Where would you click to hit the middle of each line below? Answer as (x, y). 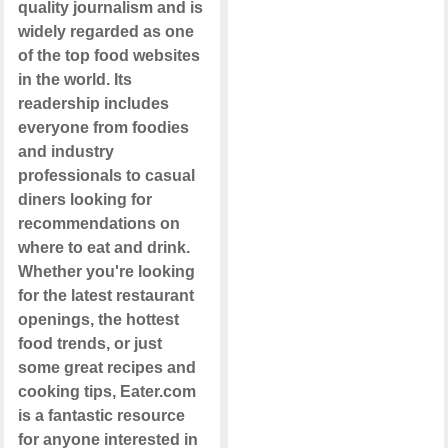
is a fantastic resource (101, 416)
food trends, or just (89, 344)
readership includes (93, 104)
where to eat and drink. (103, 248)
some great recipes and (106, 368)
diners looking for (84, 200)
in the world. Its (74, 80)
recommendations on (98, 224)
